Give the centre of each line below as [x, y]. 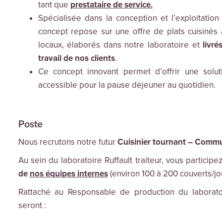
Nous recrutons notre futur [68, 142]
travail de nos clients [76, 58]
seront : [33, 206]
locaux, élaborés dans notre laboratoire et [120, 45]
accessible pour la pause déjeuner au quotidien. [128, 85]
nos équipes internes [69, 174]
